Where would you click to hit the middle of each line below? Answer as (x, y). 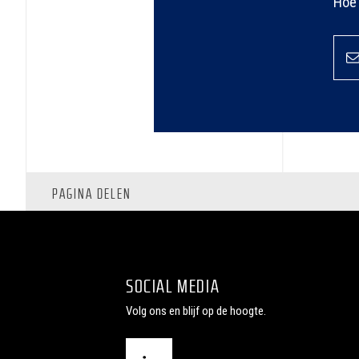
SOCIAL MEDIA (173, 286)
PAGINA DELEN (92, 194)
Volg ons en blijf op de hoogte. (196, 311)
